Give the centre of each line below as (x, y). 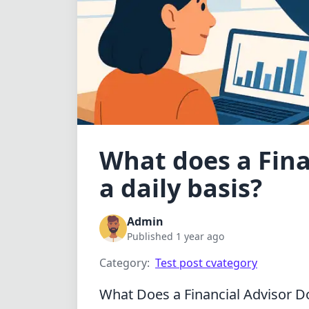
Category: (124, 263)
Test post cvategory (206, 263)
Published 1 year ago (176, 236)
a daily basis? (181, 188)
